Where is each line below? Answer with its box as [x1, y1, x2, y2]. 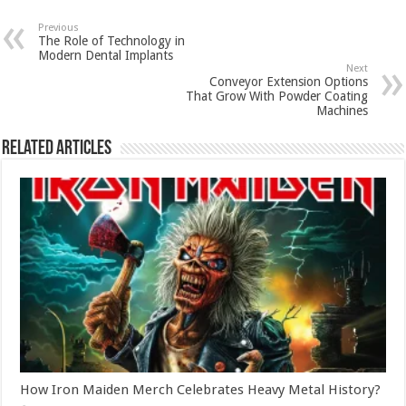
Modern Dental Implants [38, 47, 174, 63]
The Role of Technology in [38, 33, 186, 48]
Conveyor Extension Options [208, 73, 368, 89]
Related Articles [2, 138, 112, 159]
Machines [315, 102, 368, 118]
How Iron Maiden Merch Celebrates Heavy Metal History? [20, 381, 382, 398]
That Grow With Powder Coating [185, 88, 368, 103]
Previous [38, 21, 80, 34]
